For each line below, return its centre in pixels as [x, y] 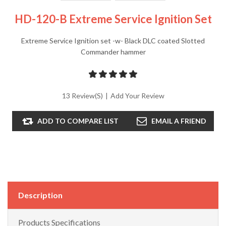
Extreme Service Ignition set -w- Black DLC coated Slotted [113, 41]
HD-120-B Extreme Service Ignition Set [113, 19]
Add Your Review [137, 96]
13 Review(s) [82, 96]
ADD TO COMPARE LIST [78, 121]
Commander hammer [113, 52]
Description [40, 195]
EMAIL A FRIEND [179, 121]
